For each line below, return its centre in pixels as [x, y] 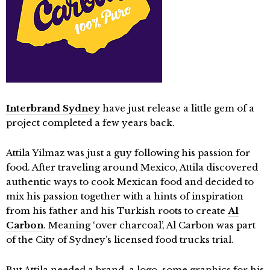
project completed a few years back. [90, 123]
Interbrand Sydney [53, 108]
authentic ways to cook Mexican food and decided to [130, 182]
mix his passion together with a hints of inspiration [125, 196]
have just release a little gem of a [177, 108]
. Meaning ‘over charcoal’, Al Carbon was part [149, 225]
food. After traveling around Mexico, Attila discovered [132, 167]
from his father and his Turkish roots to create [117, 211]
